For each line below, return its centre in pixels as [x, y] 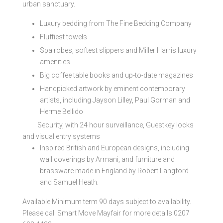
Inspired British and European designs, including [114, 148]
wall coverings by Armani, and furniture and [107, 159]
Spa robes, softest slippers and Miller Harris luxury [118, 50]
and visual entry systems [61, 136]
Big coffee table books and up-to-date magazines [116, 75]
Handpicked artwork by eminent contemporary [112, 88]
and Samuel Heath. [69, 182]
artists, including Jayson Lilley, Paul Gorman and [115, 100]
